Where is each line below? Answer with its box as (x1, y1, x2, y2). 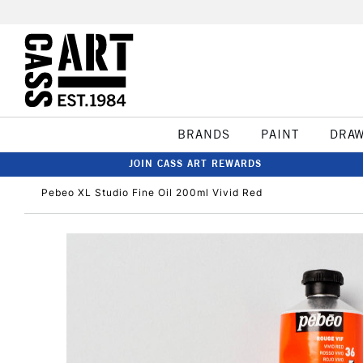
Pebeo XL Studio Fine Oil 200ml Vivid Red (41, 186, 263, 199)
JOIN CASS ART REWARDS (129, 157, 262, 169)
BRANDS (177, 126, 230, 142)
